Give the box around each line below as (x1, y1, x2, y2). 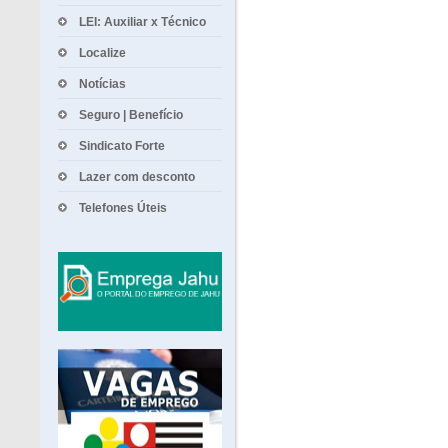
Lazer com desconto (79, 170, 195, 184)
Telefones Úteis (79, 201, 167, 215)
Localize (79, 46, 126, 60)
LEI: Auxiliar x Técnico (79, 15, 206, 29)
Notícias (79, 77, 126, 91)
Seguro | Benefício (79, 108, 183, 122)
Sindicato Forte (79, 139, 165, 153)
